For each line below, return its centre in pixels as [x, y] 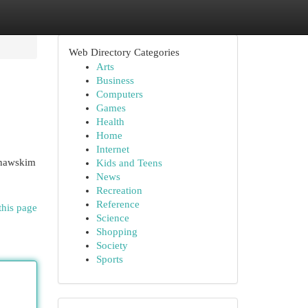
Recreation [119, 190]
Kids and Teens [129, 163]
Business [115, 80]
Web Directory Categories [124, 52]
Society [112, 245]
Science [112, 218]
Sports [109, 259]
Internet [112, 149]
